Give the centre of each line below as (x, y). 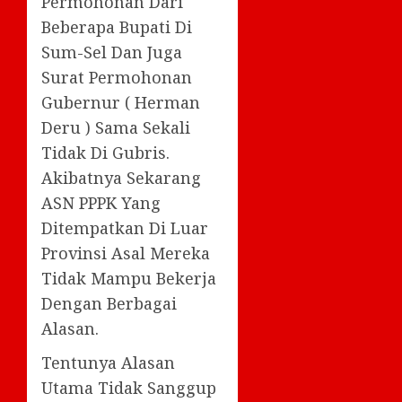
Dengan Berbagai (109, 303)
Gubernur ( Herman (121, 102)
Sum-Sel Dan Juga (112, 52)
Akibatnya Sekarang (121, 177)
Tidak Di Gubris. (105, 152)
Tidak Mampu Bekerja (129, 278)
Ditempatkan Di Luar (125, 227)
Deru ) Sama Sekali (116, 127)
